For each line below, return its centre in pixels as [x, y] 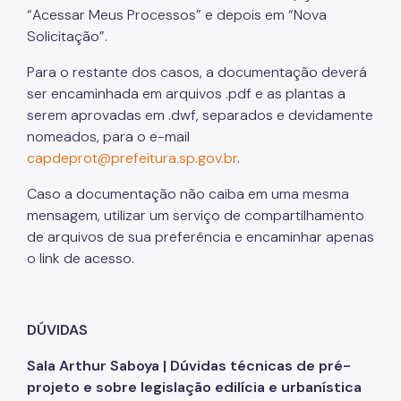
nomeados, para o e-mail [108, 136]
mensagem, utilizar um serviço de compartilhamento [196, 215]
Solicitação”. [67, 36]
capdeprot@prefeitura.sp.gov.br [132, 158]
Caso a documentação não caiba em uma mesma [188, 193]
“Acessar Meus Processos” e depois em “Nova [177, 14]
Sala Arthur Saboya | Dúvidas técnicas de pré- [189, 365]
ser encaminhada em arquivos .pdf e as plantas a [186, 93]
